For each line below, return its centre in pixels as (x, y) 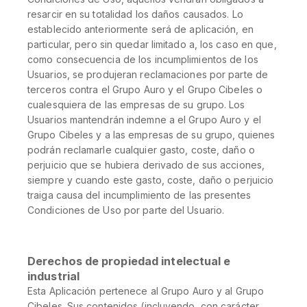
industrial (53, 276)
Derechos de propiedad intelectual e (129, 261)
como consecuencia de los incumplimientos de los (143, 59)
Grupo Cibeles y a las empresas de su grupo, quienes (151, 135)
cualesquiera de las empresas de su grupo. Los (136, 105)
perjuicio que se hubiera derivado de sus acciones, (146, 165)
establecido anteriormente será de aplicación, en (140, 29)
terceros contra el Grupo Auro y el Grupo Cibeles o (145, 89)
